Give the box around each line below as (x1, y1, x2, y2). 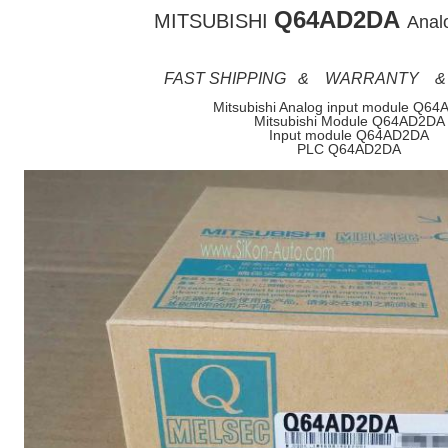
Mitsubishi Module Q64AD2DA (253, 113, 445, 129)
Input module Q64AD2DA (269, 127, 429, 143)
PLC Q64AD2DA (297, 141, 401, 157)
